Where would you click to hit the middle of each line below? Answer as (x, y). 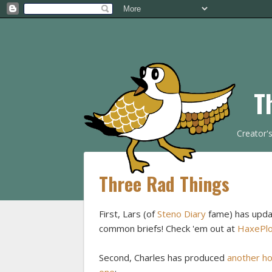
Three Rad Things (164, 184)
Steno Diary (182, 214)
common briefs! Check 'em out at (168, 229)
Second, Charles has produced (163, 258)
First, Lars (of (128, 214)
